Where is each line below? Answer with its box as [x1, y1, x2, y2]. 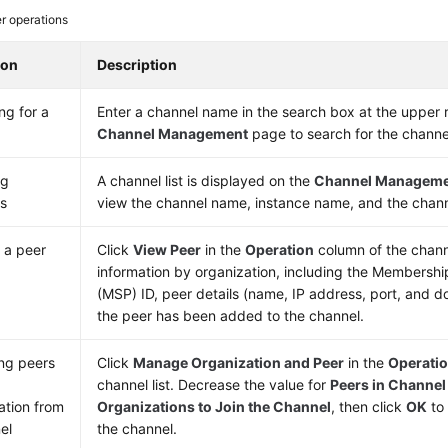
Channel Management [97, 125, 249, 142]
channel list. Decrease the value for [97, 376, 331, 393]
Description [97, 56, 178, 73]
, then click [331, 398, 407, 415]
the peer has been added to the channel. [97, 307, 365, 324]
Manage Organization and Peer [133, 354, 345, 371]
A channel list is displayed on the [97, 172, 315, 189]
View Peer [133, 241, 202, 258]
